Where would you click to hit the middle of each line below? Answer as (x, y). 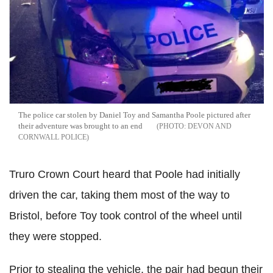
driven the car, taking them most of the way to (119, 195)
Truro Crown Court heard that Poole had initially (125, 174)
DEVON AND (210, 126)
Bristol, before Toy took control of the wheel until (126, 215)
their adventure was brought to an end (80, 126)
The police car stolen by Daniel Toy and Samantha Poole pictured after (134, 115)
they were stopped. (55, 236)
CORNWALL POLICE (52, 137)
